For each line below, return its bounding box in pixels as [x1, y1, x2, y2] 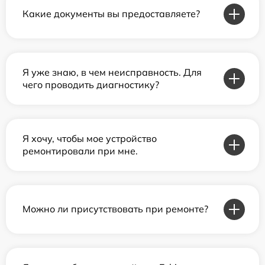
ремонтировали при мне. [22, 144, 138, 157]
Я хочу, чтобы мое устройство [22, 132, 157, 144]
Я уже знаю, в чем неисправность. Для [22, 66, 202, 78]
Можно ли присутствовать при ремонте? [22, 203, 208, 215]
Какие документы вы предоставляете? [22, 8, 200, 20]
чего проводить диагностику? [22, 78, 159, 91]
